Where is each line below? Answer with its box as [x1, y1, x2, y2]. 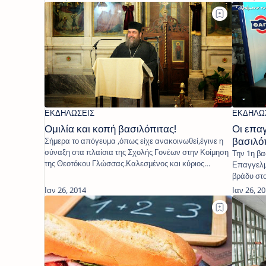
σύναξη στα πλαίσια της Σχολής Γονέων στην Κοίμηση [45, 146, 229, 157]
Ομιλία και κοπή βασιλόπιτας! [45, 122, 176, 135]
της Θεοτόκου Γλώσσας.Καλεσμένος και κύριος [45, 157, 204, 169]
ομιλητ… [45, 169, 72, 180]
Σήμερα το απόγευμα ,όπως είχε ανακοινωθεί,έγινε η [45, 135, 223, 146]
